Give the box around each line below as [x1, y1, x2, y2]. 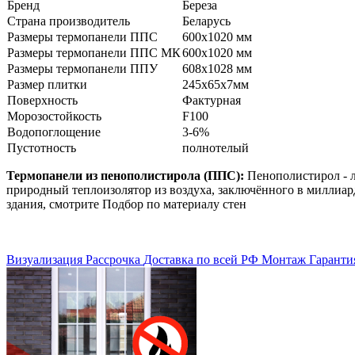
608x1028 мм [182, 62, 252, 76]
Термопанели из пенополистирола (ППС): [6, 169, 244, 183]
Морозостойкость [7, 109, 101, 124]
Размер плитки [7, 78, 87, 92]
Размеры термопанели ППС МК [7, 46, 181, 60]
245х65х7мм [182, 78, 249, 92]
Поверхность [7, 94, 78, 108]
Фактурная [182, 94, 241, 108]
